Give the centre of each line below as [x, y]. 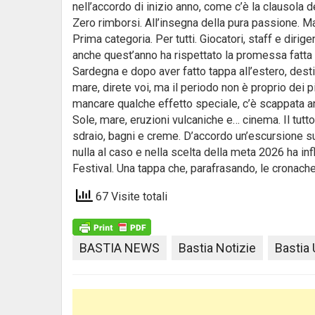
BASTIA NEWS [120, 248]
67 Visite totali [130, 197]
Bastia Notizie [217, 248]
